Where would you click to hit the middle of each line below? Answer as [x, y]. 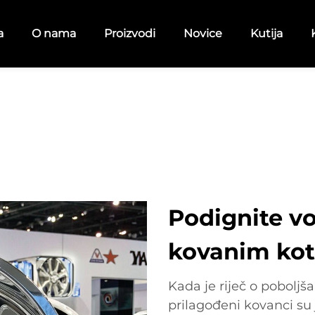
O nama [53, 33]
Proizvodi [129, 33]
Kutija [266, 33]
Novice [202, 33]
